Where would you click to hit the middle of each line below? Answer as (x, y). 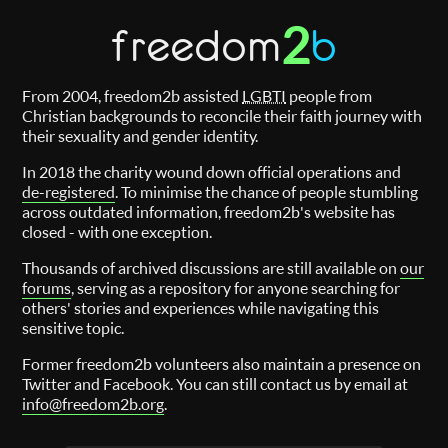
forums (47, 288)
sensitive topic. (73, 328)
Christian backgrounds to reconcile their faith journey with (222, 116)
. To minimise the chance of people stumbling (267, 192)
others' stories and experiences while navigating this (201, 308)
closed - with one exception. (117, 232)
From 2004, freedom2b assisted (132, 96)
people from (329, 96)
